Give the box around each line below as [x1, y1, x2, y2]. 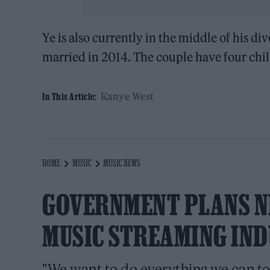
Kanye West [100, 90, 154, 103]
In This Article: [42, 91, 96, 102]
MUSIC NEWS [103, 157, 141, 169]
